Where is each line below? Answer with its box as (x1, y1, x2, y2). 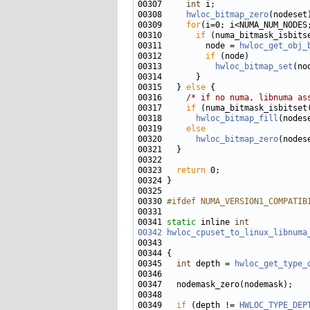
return (176, 165, 206, 175)
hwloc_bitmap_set (215, 62, 293, 71)
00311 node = (138, 41, 239, 51)
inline (196, 217, 235, 227)
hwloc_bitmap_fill (196, 113, 278, 123)
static (167, 217, 196, 227)
